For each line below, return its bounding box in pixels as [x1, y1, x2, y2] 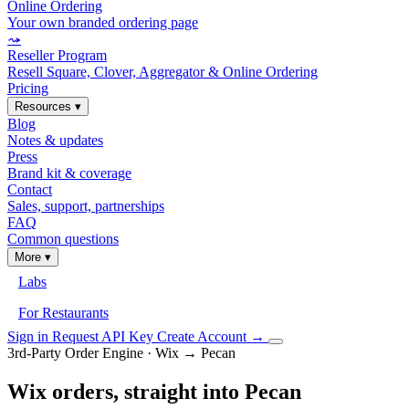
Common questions [7, 231, 119, 246]
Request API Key [52, 329, 157, 344]
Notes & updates [7, 132, 103, 148]
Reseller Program [7, 47, 107, 63]
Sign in [7, 329, 52, 344]
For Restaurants [18, 305, 109, 320]
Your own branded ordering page [7, 15, 198, 30]
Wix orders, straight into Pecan [7, 379, 301, 404]
